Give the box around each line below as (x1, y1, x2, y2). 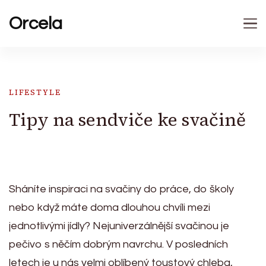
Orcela (9, 14, 62, 33)
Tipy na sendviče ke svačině (9, 107, 246, 132)
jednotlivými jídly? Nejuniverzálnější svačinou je (9, 220, 229, 232)
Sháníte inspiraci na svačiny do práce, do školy (9, 183, 234, 195)
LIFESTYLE (9, 87, 61, 97)
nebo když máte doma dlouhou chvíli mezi (9, 202, 210, 213)
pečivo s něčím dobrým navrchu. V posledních (9, 239, 228, 250)
